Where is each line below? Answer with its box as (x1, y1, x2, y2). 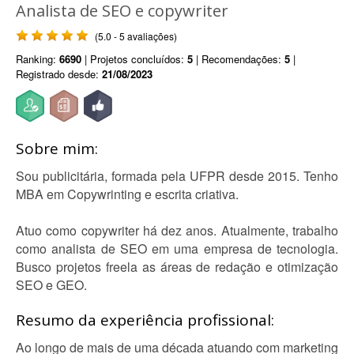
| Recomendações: (193, 51, 284, 66)
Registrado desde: (16, 66, 102, 81)
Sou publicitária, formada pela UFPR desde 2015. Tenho (16, 167, 338, 185)
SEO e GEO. (16, 276, 87, 294)
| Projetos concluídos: (81, 51, 187, 66)
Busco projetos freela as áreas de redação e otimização (16, 258, 338, 276)
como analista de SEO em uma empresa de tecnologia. (16, 239, 338, 258)
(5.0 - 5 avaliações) (95, 29, 177, 43)
